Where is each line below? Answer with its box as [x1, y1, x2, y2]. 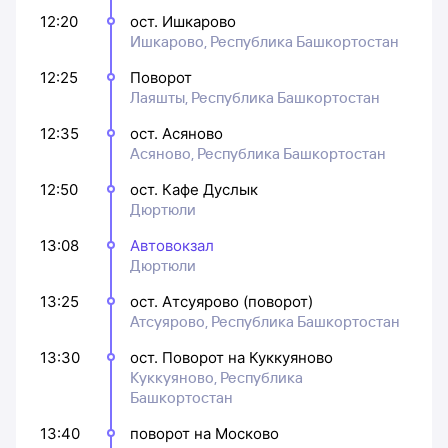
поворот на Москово [130, 423, 279, 443]
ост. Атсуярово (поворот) [130, 291, 313, 311]
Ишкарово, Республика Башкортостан [130, 31, 399, 51]
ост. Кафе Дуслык [130, 179, 258, 199]
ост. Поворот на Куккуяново [130, 347, 333, 367]
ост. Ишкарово [130, 11, 236, 31]
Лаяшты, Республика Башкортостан [130, 87, 380, 107]
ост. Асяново [130, 123, 223, 143]
